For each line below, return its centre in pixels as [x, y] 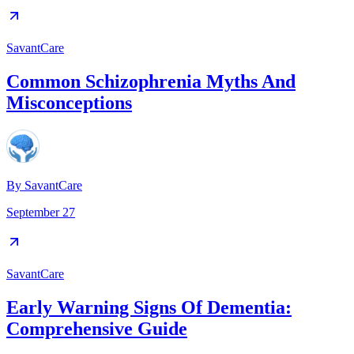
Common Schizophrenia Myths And [151, 81]
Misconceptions [69, 102]
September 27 [41, 212]
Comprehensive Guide [97, 328]
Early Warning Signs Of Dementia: [149, 307]
